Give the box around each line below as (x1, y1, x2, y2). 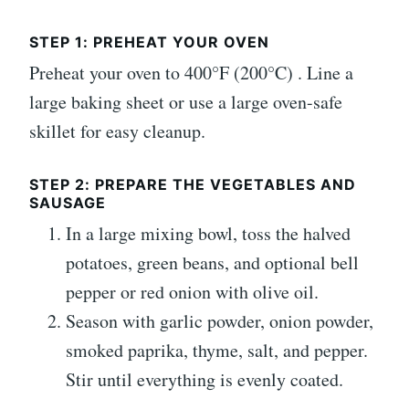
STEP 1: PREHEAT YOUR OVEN (29, 33, 269, 52)
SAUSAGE (29, 194, 106, 213)
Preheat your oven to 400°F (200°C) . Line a (29, 60, 353, 86)
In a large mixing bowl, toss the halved (66, 221, 351, 246)
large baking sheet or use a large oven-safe (29, 89, 342, 115)
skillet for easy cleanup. (29, 119, 205, 144)
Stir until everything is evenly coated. (66, 367, 343, 393)
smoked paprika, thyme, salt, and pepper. (66, 338, 368, 363)
